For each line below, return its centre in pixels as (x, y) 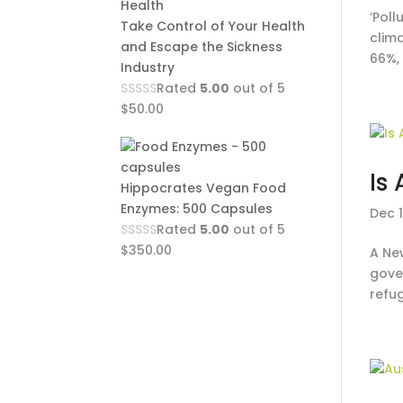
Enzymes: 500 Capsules (197, 209)
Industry (148, 67)
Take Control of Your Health (213, 26)
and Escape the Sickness (202, 47)
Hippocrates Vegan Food (204, 188)
